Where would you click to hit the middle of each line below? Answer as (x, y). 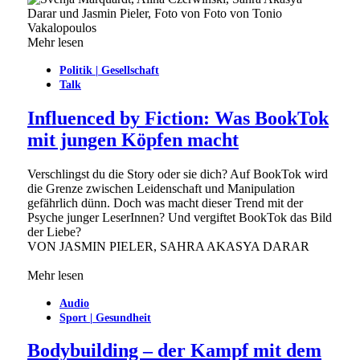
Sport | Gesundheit (105, 317)
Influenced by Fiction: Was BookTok (178, 118)
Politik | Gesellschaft (109, 70)
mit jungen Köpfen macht (133, 139)
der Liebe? (54, 231)
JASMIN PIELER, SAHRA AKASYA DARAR (184, 246)
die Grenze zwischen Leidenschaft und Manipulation (161, 188)
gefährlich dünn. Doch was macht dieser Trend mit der (165, 202)
